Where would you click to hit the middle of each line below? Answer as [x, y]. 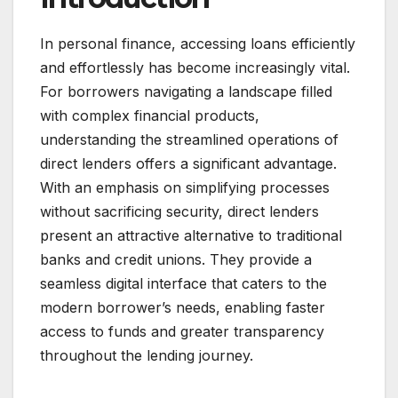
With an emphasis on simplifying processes [185, 188]
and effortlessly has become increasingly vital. [195, 68]
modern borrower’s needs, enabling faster [183, 308]
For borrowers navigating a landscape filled [186, 92]
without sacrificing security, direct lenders [179, 212]
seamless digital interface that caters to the [183, 284]
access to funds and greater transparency [182, 332]
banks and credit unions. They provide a [176, 260]
